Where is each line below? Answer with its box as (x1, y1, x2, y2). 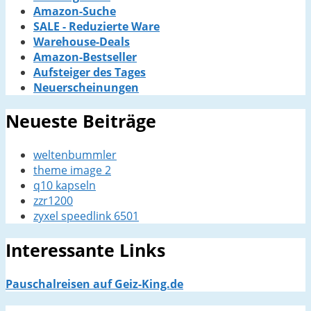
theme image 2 (33, 162, 111, 178)
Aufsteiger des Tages (33, 64, 146, 80)
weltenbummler (33, 147, 117, 163)
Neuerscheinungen (33, 79, 139, 95)
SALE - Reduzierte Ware (33, 18, 160, 34)
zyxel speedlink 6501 (33, 208, 139, 224)
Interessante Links (6, 237, 165, 262)
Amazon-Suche (33, 3, 116, 19)
